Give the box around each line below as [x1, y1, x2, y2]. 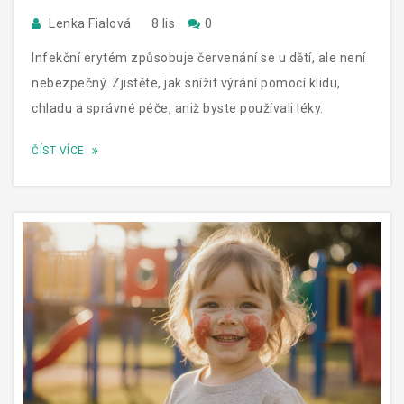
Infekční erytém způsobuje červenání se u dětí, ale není [32, 50, 366, 65]
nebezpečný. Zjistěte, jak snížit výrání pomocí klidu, [32, 75, 341, 90]
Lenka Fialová [45, 15, 134, 31]
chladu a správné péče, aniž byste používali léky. [32, 100, 324, 115]
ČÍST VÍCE [32, 143, 87, 157]
